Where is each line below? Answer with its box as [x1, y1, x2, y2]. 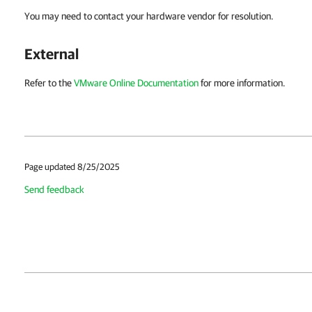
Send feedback [24, 184, 84, 195]
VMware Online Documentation [74, 77, 198, 88]
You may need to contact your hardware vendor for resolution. [24, 10, 274, 22]
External [24, 45, 79, 62]
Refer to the [24, 77, 74, 88]
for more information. [198, 77, 286, 88]
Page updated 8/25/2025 [24, 162, 120, 172]
